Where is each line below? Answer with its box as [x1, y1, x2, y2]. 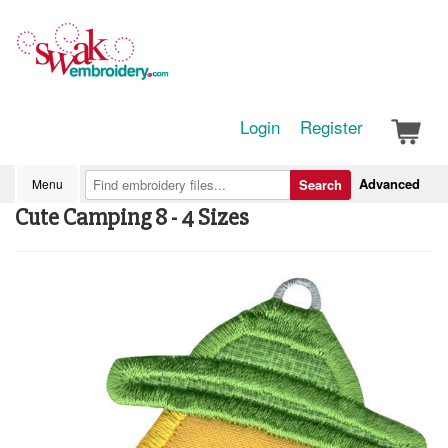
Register [300, 114, 363, 139]
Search [299, 175, 342, 194]
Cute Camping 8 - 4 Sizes [15, 203, 249, 232]
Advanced [359, 174, 420, 193]
